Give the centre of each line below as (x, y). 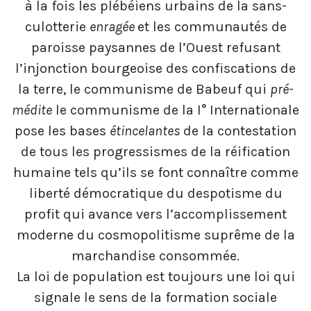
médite (32, 110)
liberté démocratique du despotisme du (155, 194)
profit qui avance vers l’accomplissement (155, 215)
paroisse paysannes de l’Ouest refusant (155, 48)
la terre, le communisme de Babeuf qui (144, 90)
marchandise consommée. (155, 256)
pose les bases (62, 131)
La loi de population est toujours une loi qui (155, 277)
